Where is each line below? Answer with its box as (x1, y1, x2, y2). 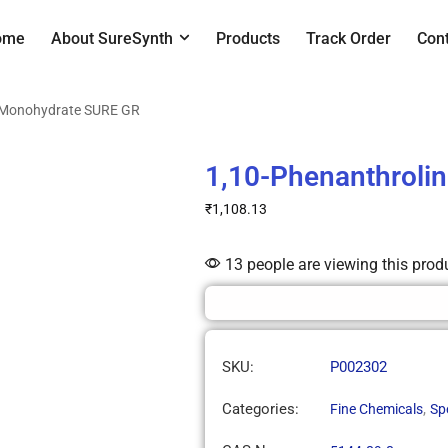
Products (215, 28, 280, 48)
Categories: (221, 400, 299, 419)
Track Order (305, 28, 391, 48)
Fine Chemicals (329, 401, 423, 418)
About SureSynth (51, 28, 174, 48)
